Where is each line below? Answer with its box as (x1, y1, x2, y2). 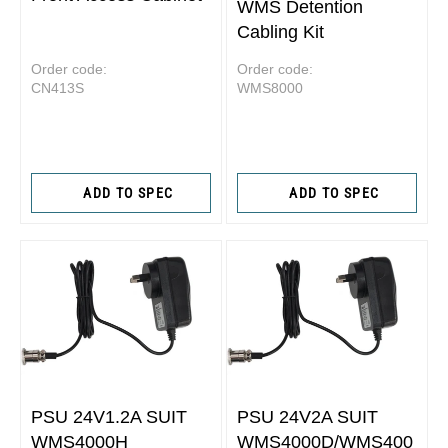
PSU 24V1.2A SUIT (31, 406, 187, 427)
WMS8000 (237, 80, 303, 97)
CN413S (31, 80, 84, 97)
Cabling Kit (237, 22, 324, 43)
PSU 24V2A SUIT (237, 406, 378, 427)
